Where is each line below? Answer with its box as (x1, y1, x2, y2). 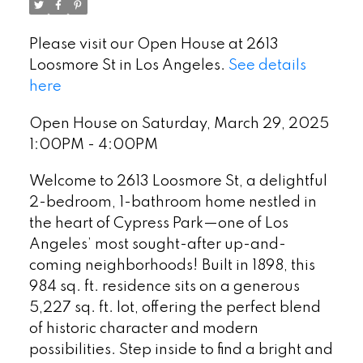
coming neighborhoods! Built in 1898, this (28, 258, 315, 274)
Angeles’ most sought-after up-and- (28, 237, 286, 253)
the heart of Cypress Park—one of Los (28, 216, 288, 232)
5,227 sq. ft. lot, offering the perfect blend (28, 301, 321, 316)
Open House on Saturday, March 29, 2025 (28, 116, 329, 131)
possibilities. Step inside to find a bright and (28, 343, 333, 358)
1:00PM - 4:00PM (28, 137, 158, 152)
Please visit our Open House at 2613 (28, 36, 279, 52)
